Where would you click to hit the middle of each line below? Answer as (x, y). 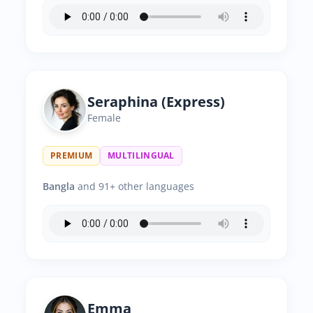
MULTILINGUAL (141, 155)
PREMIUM (72, 155)
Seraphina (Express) (156, 102)
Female (104, 118)
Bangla (59, 186)
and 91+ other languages (134, 186)
